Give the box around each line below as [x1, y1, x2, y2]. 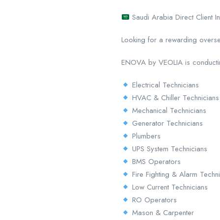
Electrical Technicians [130, 80, 199, 91]
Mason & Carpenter [130, 207, 194, 219]
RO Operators [130, 194, 177, 206]
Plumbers [130, 131, 161, 142]
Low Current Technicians [130, 182, 208, 193]
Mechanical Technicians [130, 105, 207, 116]
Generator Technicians [130, 118, 203, 129]
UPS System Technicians [130, 143, 208, 155]
